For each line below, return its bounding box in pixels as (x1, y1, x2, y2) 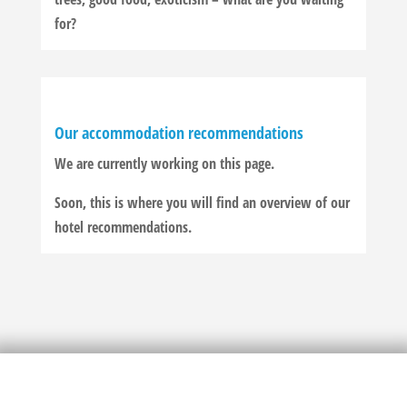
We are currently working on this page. (54, 154, 274, 174)
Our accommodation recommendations (54, 122, 303, 144)
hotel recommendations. (54, 217, 192, 238)
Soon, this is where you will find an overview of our (54, 193, 350, 213)
